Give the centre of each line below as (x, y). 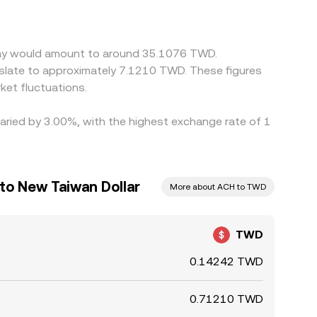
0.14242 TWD (226, 261)
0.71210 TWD (226, 299)
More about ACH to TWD (218, 187)
